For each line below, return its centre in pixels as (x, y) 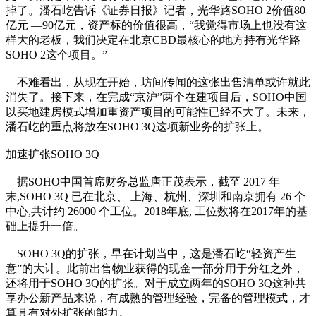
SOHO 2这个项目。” (56, 55)
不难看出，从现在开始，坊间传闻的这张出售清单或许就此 (158, 83)
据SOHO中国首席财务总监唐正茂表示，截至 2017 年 (143, 182)
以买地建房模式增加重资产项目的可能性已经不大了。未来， (158, 112)
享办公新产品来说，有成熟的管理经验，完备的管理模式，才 (158, 298)
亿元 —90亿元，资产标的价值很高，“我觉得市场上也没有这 (156, 25)
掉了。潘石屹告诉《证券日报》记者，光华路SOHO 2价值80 (156, 11)
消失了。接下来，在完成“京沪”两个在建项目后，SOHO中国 (156, 97)
